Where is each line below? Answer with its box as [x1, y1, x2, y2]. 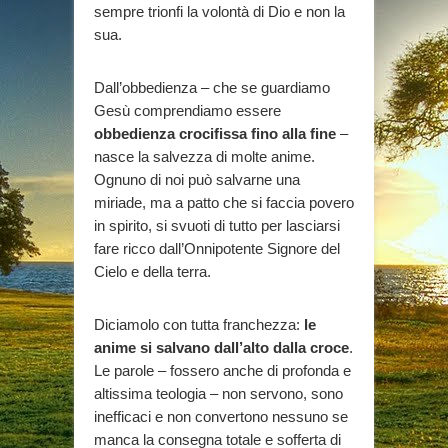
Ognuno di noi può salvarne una [94, 170, 300, 188]
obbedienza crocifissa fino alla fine [94, 124, 336, 142]
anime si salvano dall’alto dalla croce [94, 338, 349, 356]
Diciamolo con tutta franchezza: [94, 315, 304, 333]
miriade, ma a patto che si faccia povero [94, 193, 354, 211]
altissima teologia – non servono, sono [94, 384, 343, 402]
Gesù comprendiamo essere [94, 101, 281, 119]
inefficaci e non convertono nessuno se [94, 407, 348, 425]
